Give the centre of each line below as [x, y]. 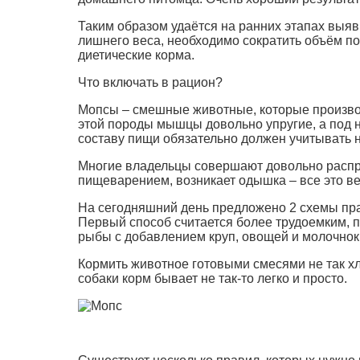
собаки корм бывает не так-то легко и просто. [213, 278]
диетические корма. [136, 55]
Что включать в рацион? [150, 82]
